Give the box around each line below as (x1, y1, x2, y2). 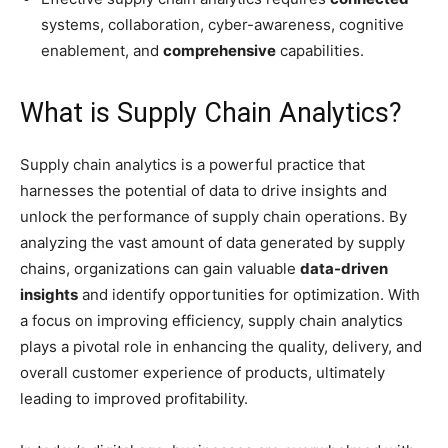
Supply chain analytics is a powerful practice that (20, 155, 365, 174)
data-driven (300, 259, 388, 278)
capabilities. (276, 41, 364, 60)
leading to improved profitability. (20, 389, 248, 408)
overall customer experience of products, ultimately (20, 363, 385, 382)
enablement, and (41, 41, 163, 60)
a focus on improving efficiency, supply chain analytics (20, 311, 403, 330)
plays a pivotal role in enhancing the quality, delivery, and (20, 337, 422, 356)
